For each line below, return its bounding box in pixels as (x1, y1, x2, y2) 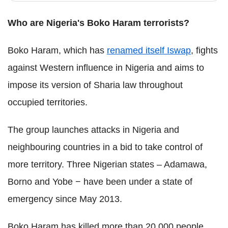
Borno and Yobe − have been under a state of (8, 177, 192, 187)
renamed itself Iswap (107, 45, 191, 55)
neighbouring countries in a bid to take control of (8, 142, 203, 152)
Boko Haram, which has (8, 45, 107, 55)
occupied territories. (8, 97, 88, 107)
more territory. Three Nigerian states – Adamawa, (8, 159, 207, 169)
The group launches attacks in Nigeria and (8, 125, 179, 135)
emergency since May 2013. (8, 194, 122, 204)
